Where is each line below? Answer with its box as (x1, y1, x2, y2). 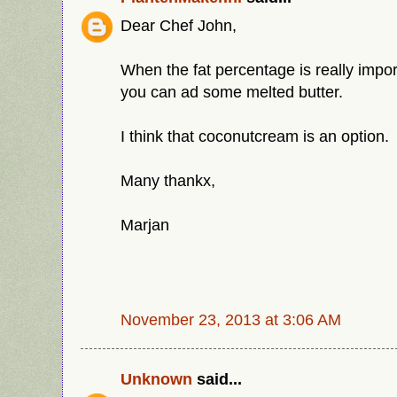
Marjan (121, 214, 169, 234)
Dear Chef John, (121, 15, 237, 35)
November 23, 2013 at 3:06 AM (121, 309, 341, 329)
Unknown (121, 370, 192, 389)
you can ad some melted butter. (121, 82, 343, 101)
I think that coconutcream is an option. (121, 126, 389, 145)
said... (192, 370, 242, 389)
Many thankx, (121, 170, 215, 190)
